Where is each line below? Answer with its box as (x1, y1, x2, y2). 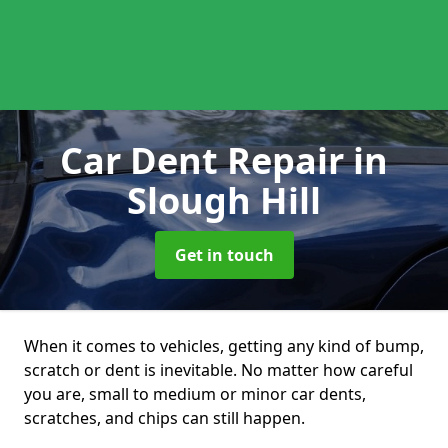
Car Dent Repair (60, 136, 353, 185)
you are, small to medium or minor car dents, (24, 383, 366, 405)
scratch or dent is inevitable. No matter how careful (24, 359, 413, 381)
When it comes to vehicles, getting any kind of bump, (24, 335, 424, 357)
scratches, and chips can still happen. (24, 407, 305, 429)
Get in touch (174, 244, 274, 266)
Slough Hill (127, 176, 321, 225)
